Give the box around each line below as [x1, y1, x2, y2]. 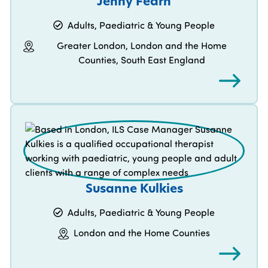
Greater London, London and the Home [56, 39, 227, 52]
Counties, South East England [78, 54, 205, 66]
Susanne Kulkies [85, 180, 183, 197]
